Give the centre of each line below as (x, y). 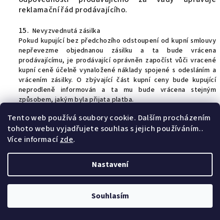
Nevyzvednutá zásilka (66, 31)
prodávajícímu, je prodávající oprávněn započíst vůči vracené (117, 60)
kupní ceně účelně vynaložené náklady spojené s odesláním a (117, 70)
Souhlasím (110, 196)
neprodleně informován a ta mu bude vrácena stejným (117, 90)
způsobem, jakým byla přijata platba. (76, 100)
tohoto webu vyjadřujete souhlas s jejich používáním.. (106, 129)
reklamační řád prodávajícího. (73, 10)
